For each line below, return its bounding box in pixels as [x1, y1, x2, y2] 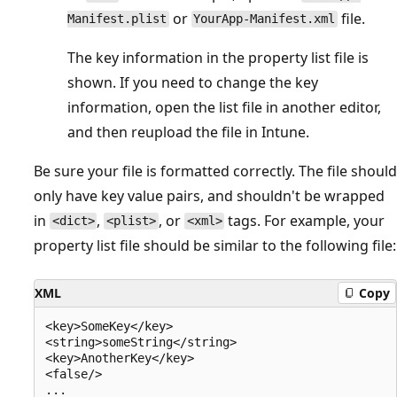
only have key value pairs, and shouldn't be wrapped [34, 185, 385, 206]
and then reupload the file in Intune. [67, 121, 309, 142]
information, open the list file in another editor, [67, 97, 381, 117]
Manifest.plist [67, 12, 167, 27]
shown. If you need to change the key [67, 72, 318, 92]
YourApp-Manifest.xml [193, 12, 336, 27]
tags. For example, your [224, 210, 385, 230]
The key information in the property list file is [67, 47, 369, 67]
